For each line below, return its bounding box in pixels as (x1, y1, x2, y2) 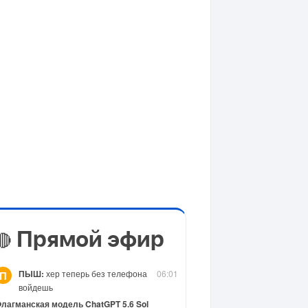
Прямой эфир (12, 229, 164, 252)
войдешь (18, 281, 53, 294)
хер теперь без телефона (43, 267, 147, 280)
